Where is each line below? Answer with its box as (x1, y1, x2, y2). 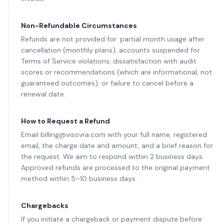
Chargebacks (21, 201, 68, 210)
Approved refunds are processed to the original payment (21, 163, 210, 172)
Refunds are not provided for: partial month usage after (21, 34, 204, 43)
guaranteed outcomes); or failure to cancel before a (21, 78, 193, 87)
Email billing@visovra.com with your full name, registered (21, 130, 207, 139)
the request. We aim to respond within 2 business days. (21, 152, 204, 161)
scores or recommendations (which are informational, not (21, 67, 212, 76)
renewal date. (21, 89, 65, 98)
